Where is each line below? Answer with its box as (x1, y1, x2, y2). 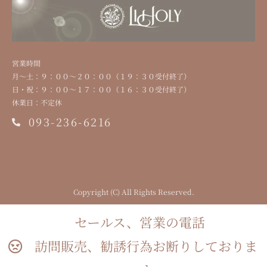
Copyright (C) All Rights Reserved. (73, 187, 194, 197)
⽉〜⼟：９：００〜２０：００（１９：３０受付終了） (12, 71, 191, 81)
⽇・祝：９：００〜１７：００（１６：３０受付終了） (12, 84, 191, 94)
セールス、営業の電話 (74, 213, 218, 231)
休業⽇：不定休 (12, 97, 62, 107)
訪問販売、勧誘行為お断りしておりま (35, 237, 257, 255)
